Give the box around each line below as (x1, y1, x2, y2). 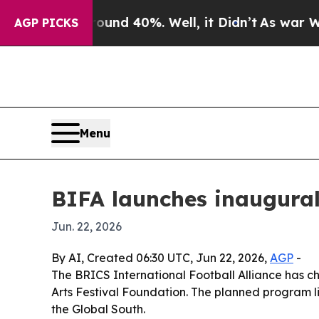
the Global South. (51, 302, 145, 317)
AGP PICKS (14, 16, 78, 30)
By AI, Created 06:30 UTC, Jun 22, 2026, (51, 251, 270, 266)
